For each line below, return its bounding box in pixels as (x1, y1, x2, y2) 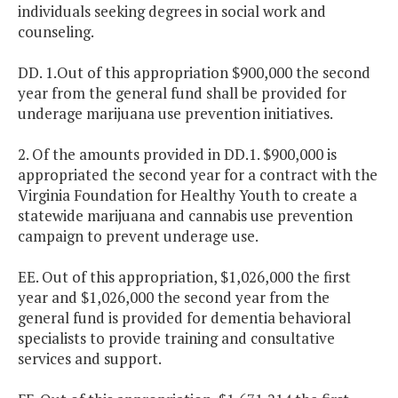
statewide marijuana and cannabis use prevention (18, 205, 353, 227)
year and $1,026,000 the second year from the (18, 287, 330, 308)
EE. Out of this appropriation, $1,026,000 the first (18, 267, 351, 288)
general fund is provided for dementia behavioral (18, 307, 351, 329)
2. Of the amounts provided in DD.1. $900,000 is (18, 144, 337, 165)
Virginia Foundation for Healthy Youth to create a (18, 185, 357, 206)
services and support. (18, 348, 162, 370)
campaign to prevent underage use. (18, 226, 261, 247)
